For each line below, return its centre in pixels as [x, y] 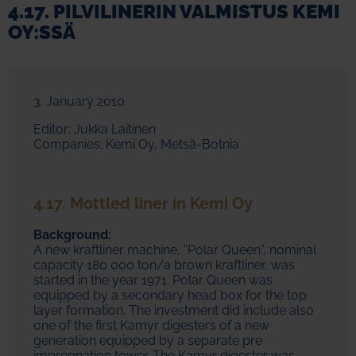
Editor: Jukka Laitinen [95, 130]
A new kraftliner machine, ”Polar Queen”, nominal [175, 250]
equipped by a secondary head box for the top [170, 296]
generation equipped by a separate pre [148, 341]
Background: [72, 235]
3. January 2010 [79, 102]
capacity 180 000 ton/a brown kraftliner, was [164, 265]
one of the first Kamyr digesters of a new [151, 326]
